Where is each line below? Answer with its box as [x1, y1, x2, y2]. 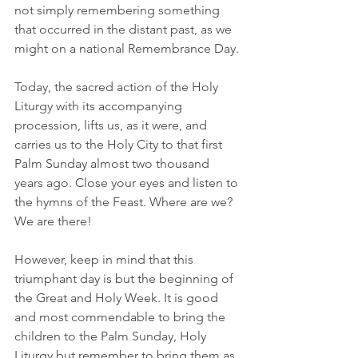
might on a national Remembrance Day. [14, 41, 239, 56]
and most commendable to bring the [14, 309, 229, 324]
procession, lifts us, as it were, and [14, 117, 210, 133]
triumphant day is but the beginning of [14, 271, 237, 286]
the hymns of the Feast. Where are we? [14, 194, 236, 209]
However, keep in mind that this [14, 252, 197, 267]
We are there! [14, 213, 92, 229]
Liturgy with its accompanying [14, 98, 185, 113]
